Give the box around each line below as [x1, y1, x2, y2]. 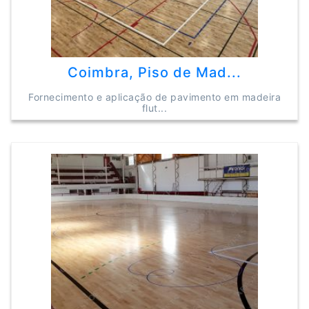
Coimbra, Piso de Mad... [68, 64, 241, 81]
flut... [141, 102, 168, 114]
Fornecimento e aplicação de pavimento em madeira [28, 91, 281, 103]
